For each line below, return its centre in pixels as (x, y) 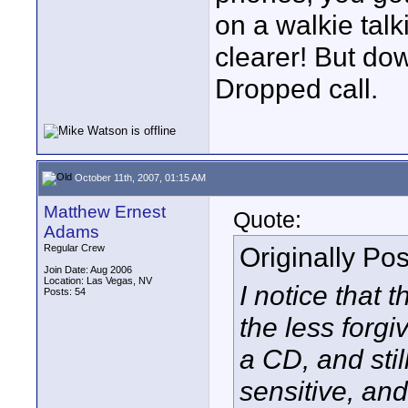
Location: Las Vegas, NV (98, 280)
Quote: (267, 219)
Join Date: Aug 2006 (88, 270)
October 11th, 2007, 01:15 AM (139, 177)
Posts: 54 (65, 291)
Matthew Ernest (105, 212)
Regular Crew (74, 248)
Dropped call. (296, 88)
